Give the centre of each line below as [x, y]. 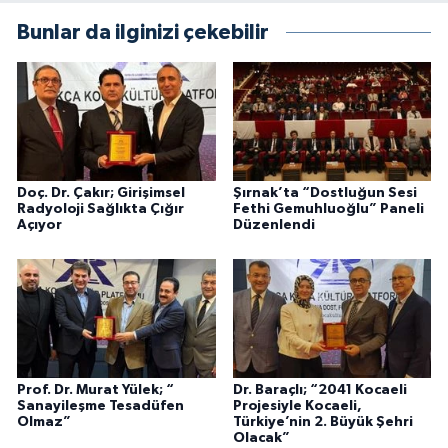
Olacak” [261, 437]
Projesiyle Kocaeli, [297, 405]
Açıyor [39, 225]
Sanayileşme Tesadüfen [100, 405]
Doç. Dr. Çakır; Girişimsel [101, 193]
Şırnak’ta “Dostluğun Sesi [324, 193]
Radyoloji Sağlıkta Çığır [100, 209]
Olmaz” [44, 421]
